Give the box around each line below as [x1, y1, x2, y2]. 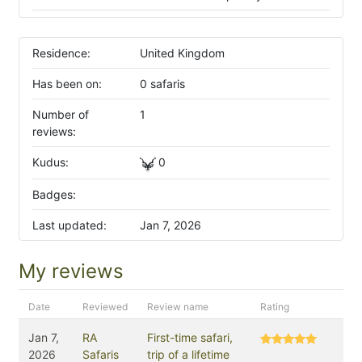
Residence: [32, 46, 90, 60]
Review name [147, 301, 208, 314]
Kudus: [32, 155, 69, 169]
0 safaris [139, 77, 185, 90]
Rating [260, 301, 289, 314]
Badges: [32, 187, 76, 202]
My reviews [19, 259, 124, 284]
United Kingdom [139, 46, 225, 60]
